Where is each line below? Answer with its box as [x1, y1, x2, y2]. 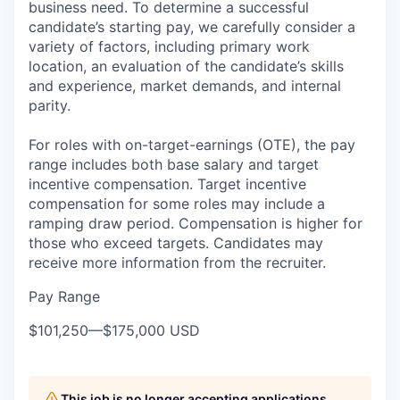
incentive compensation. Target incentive [29, 174, 306, 193]
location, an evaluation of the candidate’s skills [29, 56, 344, 75]
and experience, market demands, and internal [29, 76, 341, 95]
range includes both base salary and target [29, 154, 319, 173]
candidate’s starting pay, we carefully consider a [29, 17, 355, 36]
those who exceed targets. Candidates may [29, 233, 323, 252]
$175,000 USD [103, 321, 200, 339]
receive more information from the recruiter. [29, 253, 326, 271]
